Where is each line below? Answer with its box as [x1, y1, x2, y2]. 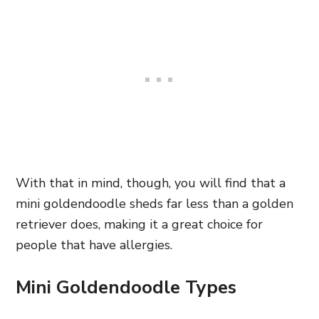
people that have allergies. [16, 236, 172, 253]
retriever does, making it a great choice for [16, 216, 263, 233]
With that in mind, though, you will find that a [16, 174, 286, 192]
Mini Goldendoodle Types [16, 275, 236, 300]
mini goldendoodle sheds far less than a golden [16, 195, 293, 212]
